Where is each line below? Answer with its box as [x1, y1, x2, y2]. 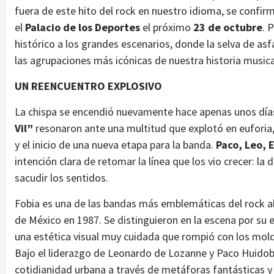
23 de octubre [193, 20, 262, 34]
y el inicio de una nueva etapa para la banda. [15, 137, 216, 152]
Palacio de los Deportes [25, 20, 140, 34]
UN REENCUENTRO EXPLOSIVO [15, 78, 162, 93]
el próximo [140, 20, 193, 34]
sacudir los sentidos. [15, 170, 108, 185]
